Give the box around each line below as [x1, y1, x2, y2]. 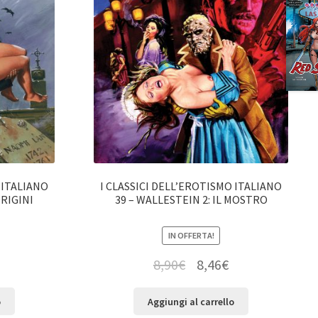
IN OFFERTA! [168, 230, 214, 241]
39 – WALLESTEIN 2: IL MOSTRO [114, 192, 268, 207]
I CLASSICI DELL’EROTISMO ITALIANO [100, 178, 283, 193]
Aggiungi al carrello [148, 295, 235, 308]
